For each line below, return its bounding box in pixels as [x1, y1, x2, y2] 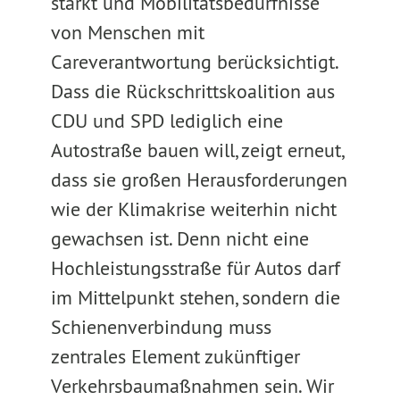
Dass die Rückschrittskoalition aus [50, 79, 335, 104]
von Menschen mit [50, 20, 204, 45]
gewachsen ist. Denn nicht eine [50, 226, 309, 251]
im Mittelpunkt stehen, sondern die [50, 285, 340, 310]
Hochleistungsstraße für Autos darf [50, 255, 340, 280]
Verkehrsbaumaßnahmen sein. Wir [50, 373, 334, 398]
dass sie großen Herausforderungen [50, 167, 347, 192]
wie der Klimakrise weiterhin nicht [50, 196, 337, 221]
